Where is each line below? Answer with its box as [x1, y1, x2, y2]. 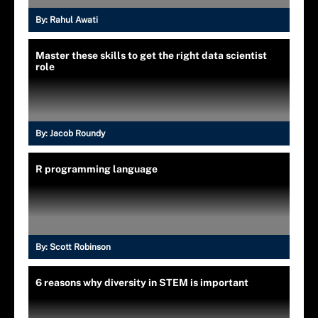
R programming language [35, 163, 158, 175]
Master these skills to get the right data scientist [35, 49, 267, 61]
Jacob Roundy [50, 128, 105, 138]
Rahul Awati [50, 14, 98, 25]
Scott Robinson [50, 241, 111, 252]
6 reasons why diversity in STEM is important [35, 276, 248, 288]
